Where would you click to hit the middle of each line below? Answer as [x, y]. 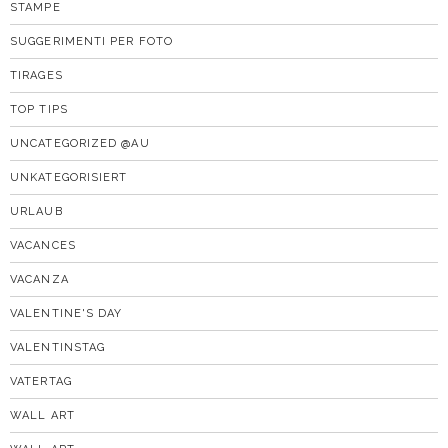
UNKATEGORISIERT [69, 177]
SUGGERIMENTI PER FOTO [92, 41]
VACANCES [43, 245]
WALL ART [42, 415]
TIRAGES [36, 75]
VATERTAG [41, 381]
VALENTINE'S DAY [66, 313]
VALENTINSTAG [58, 347]
